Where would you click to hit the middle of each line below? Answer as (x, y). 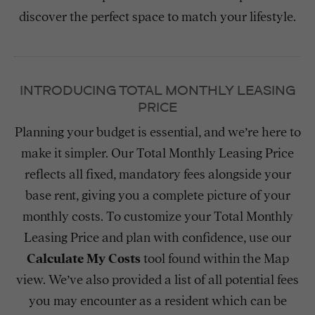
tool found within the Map (214, 259)
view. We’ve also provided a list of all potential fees (157, 280)
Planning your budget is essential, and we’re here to (157, 132)
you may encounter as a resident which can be (157, 301)
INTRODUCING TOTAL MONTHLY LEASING (157, 90)
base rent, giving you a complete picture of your (157, 195)
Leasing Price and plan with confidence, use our (157, 238)
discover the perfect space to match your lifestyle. (157, 18)
